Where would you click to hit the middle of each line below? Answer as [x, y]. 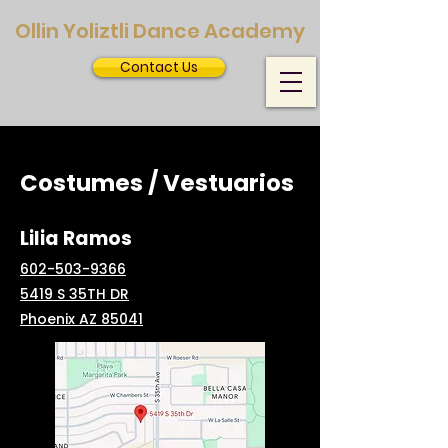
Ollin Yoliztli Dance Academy [160, 31]
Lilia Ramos [76, 238]
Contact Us [159, 67]
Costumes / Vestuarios [157, 183]
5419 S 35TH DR [74, 294]
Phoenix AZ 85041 [81, 319]
